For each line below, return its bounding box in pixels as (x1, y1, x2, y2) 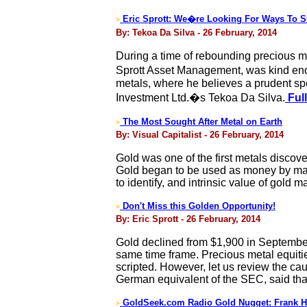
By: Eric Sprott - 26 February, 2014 (116, 214, 260, 224)
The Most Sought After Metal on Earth (120, 116, 282, 127)
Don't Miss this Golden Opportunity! (120, 201, 275, 211)
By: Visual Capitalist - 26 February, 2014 (116, 130, 284, 140)
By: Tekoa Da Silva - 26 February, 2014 (116, 27, 277, 38)
